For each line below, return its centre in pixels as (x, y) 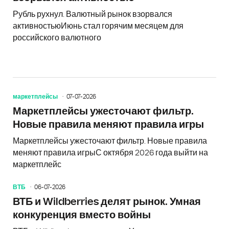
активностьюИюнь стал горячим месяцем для (98, 26)
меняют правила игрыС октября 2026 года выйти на (110, 153)
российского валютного (57, 38)
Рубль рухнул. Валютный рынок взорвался (93, 14)
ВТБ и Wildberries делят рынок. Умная (107, 202)
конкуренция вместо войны (82, 215)
